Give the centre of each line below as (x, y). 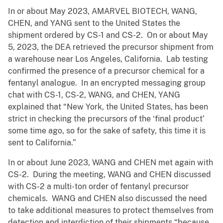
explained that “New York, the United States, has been (108, 107)
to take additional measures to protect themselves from (111, 211)
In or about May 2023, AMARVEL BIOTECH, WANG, (103, 11)
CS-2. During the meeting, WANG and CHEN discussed (110, 175)
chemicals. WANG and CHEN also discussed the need (108, 199)
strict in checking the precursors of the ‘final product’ (106, 119)
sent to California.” (42, 143)
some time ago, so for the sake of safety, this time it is (107, 131)
